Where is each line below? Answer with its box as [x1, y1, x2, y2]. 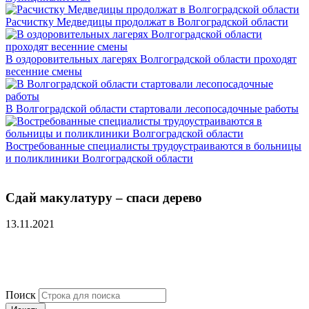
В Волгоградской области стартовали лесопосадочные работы [6, 103, 299, 114]
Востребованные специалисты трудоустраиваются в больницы [6, 140, 301, 152]
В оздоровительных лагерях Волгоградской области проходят [6, 53, 297, 65]
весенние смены [6, 66, 82, 77]
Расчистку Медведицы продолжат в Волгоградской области [6, 16, 288, 28]
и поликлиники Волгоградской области [6, 152, 193, 164]
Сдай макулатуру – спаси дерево [6, 190, 202, 205]
